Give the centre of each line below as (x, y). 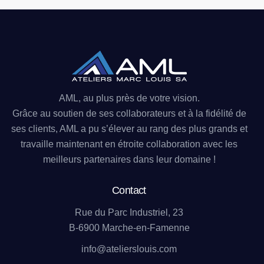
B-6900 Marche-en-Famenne (129, 228)
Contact (129, 190)
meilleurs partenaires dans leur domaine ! (129, 159)
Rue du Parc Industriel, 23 (129, 213)
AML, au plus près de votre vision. (129, 98)
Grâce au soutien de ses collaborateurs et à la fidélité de (129, 113)
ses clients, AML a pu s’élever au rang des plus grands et (129, 128)
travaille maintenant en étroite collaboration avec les (129, 144)
